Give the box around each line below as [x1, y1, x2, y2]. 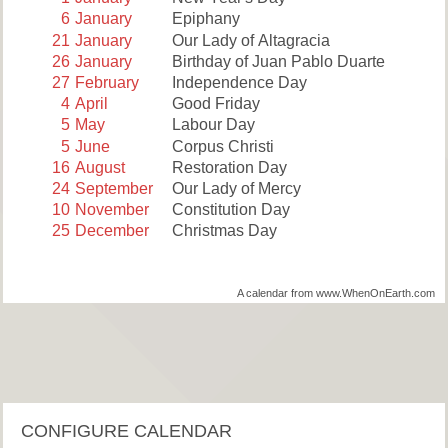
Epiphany [171, 10, 240, 28]
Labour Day [171, 116, 255, 134]
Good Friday [171, 95, 260, 113]
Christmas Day [171, 222, 277, 240]
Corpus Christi [171, 137, 274, 155]
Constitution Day [171, 201, 290, 219]
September [75, 179, 154, 197]
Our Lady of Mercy [171, 179, 301, 197]
